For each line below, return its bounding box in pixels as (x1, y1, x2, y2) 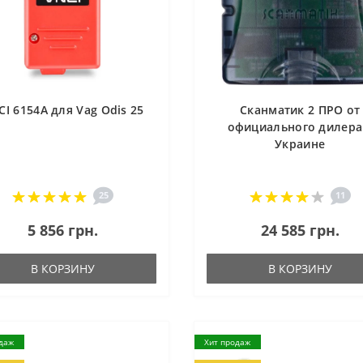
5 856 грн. (28, 220, 99, 241)
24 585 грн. (260, 220, 340, 241)
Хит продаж (204, 336, 251, 348)
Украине (275, 136, 326, 152)
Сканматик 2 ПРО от (240, 102, 361, 118)
